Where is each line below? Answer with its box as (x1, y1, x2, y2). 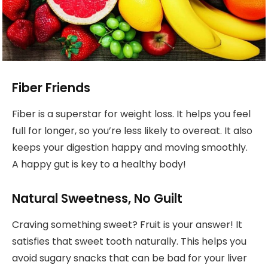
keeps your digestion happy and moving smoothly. (12, 140, 248, 154)
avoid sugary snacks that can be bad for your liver (12, 251, 247, 266)
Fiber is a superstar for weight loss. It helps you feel (12, 106, 251, 121)
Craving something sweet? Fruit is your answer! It (12, 218, 242, 232)
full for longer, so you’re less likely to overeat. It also (12, 123, 252, 138)
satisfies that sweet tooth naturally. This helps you (12, 234, 246, 249)
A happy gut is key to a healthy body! (12, 157, 186, 171)
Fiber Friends (12, 78, 90, 96)
